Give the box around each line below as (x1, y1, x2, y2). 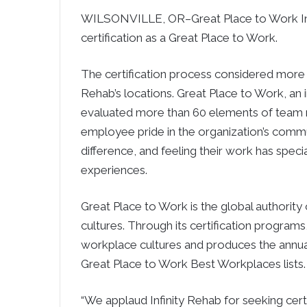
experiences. (81, 163, 147, 177)
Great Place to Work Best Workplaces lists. (81, 257, 306, 271)
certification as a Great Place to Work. (81, 31, 278, 45)
